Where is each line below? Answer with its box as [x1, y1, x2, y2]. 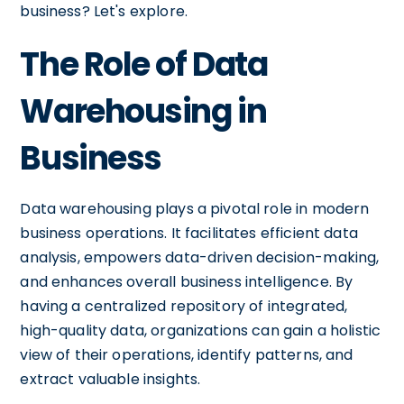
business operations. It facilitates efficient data [20, 223, 358, 243]
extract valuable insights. [20, 369, 201, 390]
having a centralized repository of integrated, [20, 296, 348, 317]
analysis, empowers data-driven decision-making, [20, 247, 380, 268]
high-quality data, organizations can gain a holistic [20, 320, 381, 341]
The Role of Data [20, 41, 268, 87]
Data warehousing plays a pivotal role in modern [20, 198, 370, 219]
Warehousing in [20, 88, 267, 134]
